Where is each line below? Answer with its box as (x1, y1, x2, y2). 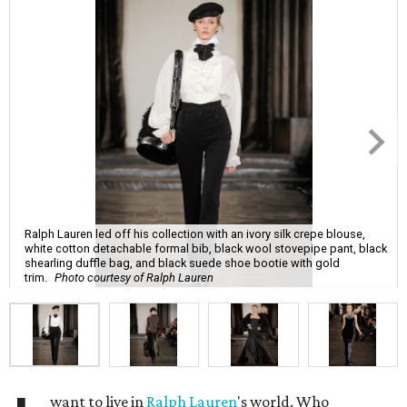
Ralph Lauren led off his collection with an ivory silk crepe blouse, (25, 226, 365, 241)
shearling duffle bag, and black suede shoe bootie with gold (25, 255, 340, 270)
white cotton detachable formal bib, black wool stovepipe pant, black (25, 241, 387, 255)
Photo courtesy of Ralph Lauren (55, 270, 213, 284)
